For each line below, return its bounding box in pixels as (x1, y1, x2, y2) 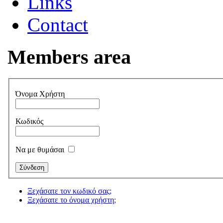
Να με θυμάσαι (15, 145, 66, 154)
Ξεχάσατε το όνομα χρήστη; (27, 196, 116, 205)
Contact (27, 14, 88, 36)
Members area (7, 45, 131, 68)
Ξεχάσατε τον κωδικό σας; (27, 187, 111, 196)
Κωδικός (15, 117, 43, 126)
